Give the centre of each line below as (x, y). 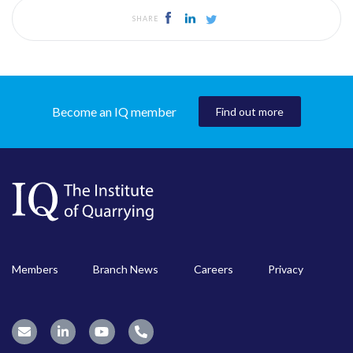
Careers (213, 269)
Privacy (285, 269)
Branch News (126, 269)
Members (35, 269)
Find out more (250, 111)
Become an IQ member (115, 112)
